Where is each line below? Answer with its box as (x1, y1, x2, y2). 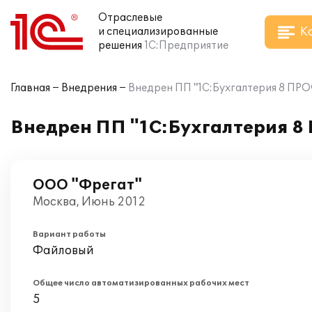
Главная (10, 82, 50, 94)
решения (98, 40, 142, 52)
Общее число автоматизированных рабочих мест (33, 279, 249, 288)
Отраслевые (98, 12, 162, 24)
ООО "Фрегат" (33, 177, 142, 194)
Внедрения (61, 82, 117, 94)
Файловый (33, 244, 94, 258)
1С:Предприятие (144, 40, 228, 52)
